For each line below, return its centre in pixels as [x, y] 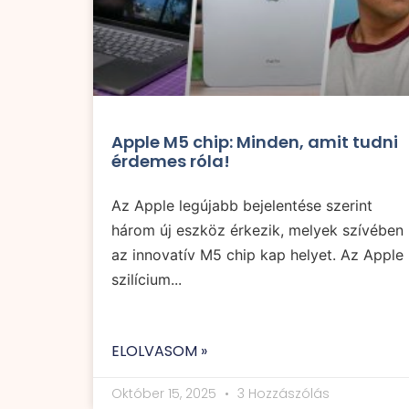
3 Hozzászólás [282, 394]
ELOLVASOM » [159, 351]
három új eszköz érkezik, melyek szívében [257, 231]
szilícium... [147, 280]
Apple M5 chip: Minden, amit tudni [255, 142]
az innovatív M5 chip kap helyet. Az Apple [257, 255]
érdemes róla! [171, 162]
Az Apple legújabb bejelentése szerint [242, 206]
